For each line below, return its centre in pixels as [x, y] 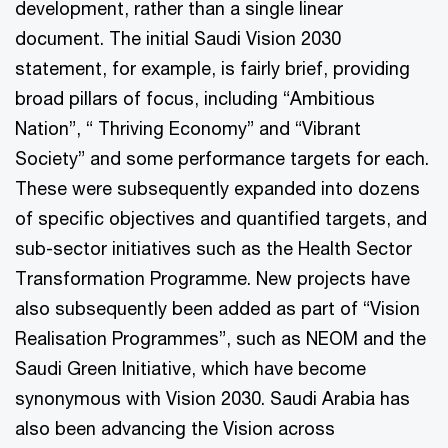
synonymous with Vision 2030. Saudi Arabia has [212, 398]
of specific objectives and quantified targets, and [221, 218]
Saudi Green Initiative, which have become [190, 368]
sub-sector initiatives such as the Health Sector [213, 248]
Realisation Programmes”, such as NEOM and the [220, 338]
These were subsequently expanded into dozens [217, 188]
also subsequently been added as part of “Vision [217, 308]
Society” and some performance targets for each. [222, 158]
